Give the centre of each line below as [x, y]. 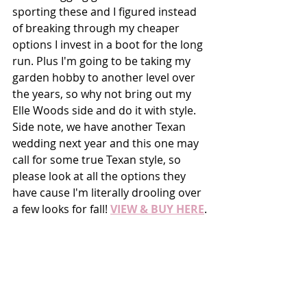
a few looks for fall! [61, 209]
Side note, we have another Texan [100, 126]
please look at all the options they [100, 176]
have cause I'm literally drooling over [108, 192]
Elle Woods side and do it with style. [106, 110]
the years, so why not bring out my [103, 94]
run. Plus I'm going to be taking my [103, 61]
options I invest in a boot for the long [109, 44]
